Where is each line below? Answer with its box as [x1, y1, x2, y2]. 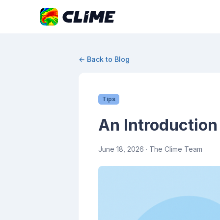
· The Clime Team [144, 145, 202, 153]
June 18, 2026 [98, 145, 144, 153]
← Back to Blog [79, 55, 130, 63]
